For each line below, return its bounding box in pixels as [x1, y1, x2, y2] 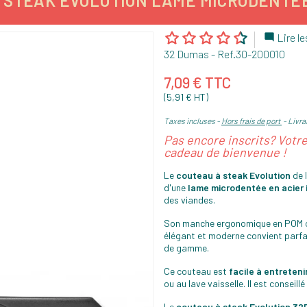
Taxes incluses [164, 115, 217, 125]
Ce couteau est [164, 265, 229, 277]
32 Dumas [164, 47, 209, 60]
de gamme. [164, 241, 209, 254]
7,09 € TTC [164, 73, 231, 91]
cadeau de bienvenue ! [164, 144, 286, 160]
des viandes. [164, 193, 215, 206]
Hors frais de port [221, 115, 282, 125]
